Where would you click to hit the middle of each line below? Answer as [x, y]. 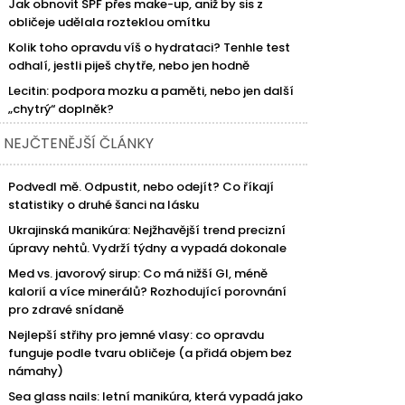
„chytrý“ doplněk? [61, 108]
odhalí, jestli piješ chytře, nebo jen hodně [129, 65]
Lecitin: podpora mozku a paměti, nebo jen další [151, 90]
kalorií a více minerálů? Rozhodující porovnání [148, 291]
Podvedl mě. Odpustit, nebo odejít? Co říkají [141, 186]
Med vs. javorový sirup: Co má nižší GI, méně [138, 273]
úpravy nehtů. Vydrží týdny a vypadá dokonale [148, 248]
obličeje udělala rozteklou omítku [109, 22]
